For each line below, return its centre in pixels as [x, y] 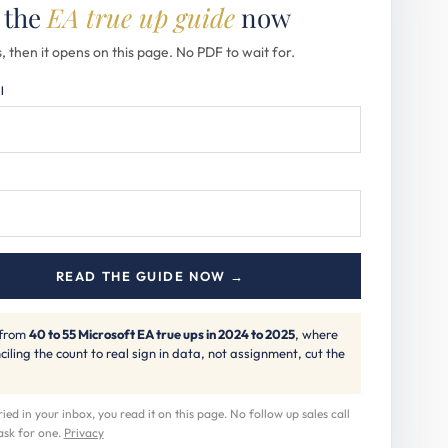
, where [316, 334]
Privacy [83, 432]
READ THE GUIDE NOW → [150, 276]
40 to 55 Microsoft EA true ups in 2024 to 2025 [161, 334]
